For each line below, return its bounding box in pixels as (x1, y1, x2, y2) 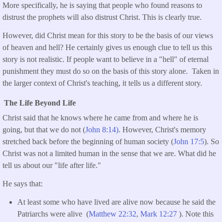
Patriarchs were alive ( (17, 209, 89, 218)
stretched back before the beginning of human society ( (2, 137, 173, 146)
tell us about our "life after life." (2, 161, 103, 170)
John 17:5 (173, 137, 204, 146)
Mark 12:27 (140, 209, 179, 218)
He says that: (2, 179, 45, 188)
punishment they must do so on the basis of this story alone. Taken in (2, 66, 219, 75)
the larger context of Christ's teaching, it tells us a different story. (2, 78, 204, 87)
